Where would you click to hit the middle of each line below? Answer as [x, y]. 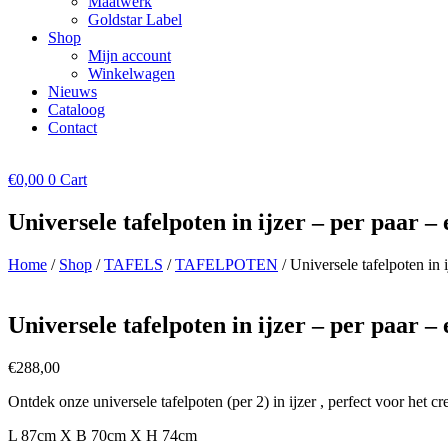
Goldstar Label [135, 19]
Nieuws [72, 91]
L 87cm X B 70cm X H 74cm [102, 435]
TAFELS [133, 264]
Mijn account [129, 55]
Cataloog [76, 109]
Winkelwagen [131, 73]
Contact [72, 127]
